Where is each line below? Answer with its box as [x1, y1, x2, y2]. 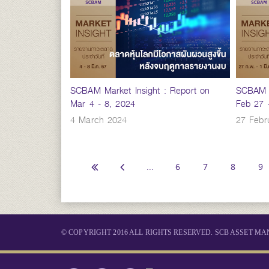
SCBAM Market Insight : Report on [70, 83, 210, 98]
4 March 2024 [70, 112, 127, 127]
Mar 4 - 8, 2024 [70, 96, 135, 111]
